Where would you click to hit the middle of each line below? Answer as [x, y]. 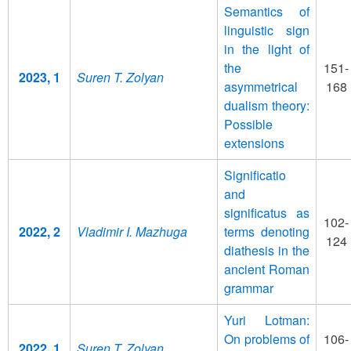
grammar [249, 288]
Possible [248, 124]
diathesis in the [267, 250]
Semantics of [267, 11]
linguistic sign [267, 30]
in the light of [267, 49]
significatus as [267, 212]
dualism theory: [267, 105]
